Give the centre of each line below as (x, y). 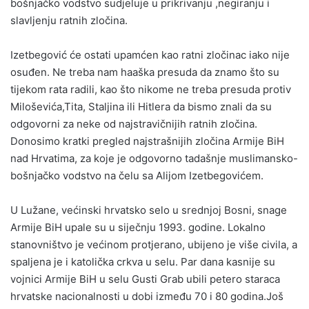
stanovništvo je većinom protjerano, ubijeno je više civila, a (154, 244)
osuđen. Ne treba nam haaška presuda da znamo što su (145, 72)
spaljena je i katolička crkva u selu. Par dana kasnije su (143, 261)
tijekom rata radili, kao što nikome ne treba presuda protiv (151, 89)
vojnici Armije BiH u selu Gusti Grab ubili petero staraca (145, 279)
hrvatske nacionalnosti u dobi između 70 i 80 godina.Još (147, 296)
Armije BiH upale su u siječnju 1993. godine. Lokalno (138, 227)
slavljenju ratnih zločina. (69, 20)
